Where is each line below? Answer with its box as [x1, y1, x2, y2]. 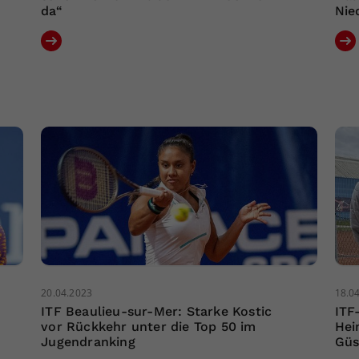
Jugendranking [41, 334, 135, 350]
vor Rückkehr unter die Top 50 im [41, 319, 256, 335]
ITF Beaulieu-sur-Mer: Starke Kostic [41, 304, 272, 320]
